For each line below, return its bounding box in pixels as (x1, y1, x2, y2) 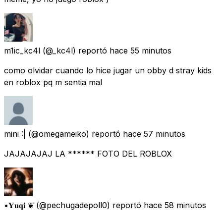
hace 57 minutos (123, 128, 185, 139)
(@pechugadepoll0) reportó (36, 200, 141, 210)
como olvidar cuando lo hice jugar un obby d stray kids (4, 65, 212, 75)
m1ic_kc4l (4, 45, 40, 55)
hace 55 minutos (110, 45, 171, 55)
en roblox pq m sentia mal (4, 77, 102, 87)
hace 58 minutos (144, 200, 206, 210)
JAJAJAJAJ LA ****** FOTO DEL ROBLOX (4, 148, 172, 159)
